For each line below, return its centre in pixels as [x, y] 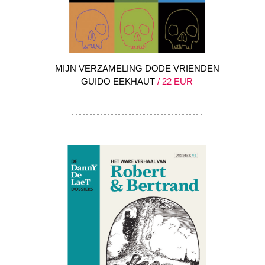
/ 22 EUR [174, 82]
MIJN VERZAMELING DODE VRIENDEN [137, 69]
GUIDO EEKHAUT [118, 82]
